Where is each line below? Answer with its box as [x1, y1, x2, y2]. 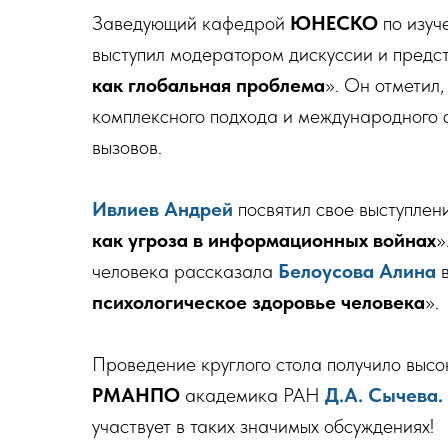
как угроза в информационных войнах [92, 228, 436, 252]
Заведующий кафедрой [92, 11, 290, 35]
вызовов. [92, 135, 162, 159]
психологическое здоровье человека [92, 290, 425, 314]
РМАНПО [92, 383, 185, 407]
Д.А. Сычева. [325, 383, 443, 407]
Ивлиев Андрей [92, 197, 233, 221]
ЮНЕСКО [290, 11, 383, 35]
